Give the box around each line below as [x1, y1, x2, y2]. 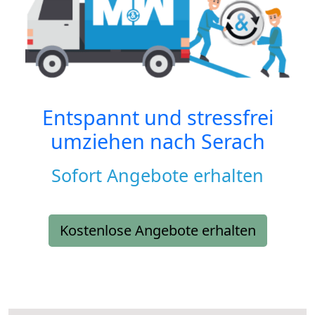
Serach [200, 127, 265, 155]
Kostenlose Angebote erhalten [59, 221, 256, 240]
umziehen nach [50, 127, 201, 155]
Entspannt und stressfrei [41, 103, 274, 131]
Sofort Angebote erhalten [51, 163, 264, 188]
